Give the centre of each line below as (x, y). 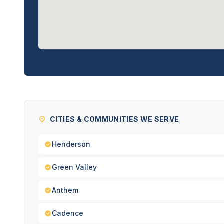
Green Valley (74, 167)
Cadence (68, 213)
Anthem (65, 190)
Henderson (71, 144)
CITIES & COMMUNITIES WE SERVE (115, 119)
